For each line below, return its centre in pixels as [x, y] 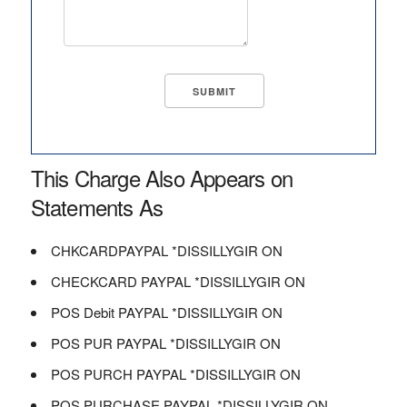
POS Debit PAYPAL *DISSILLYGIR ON [166, 312]
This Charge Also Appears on [161, 178]
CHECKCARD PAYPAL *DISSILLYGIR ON [178, 281]
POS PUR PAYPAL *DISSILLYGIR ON [165, 343]
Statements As [97, 207]
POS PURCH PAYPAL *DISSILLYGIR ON [175, 374]
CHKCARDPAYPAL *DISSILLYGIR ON [166, 250]
